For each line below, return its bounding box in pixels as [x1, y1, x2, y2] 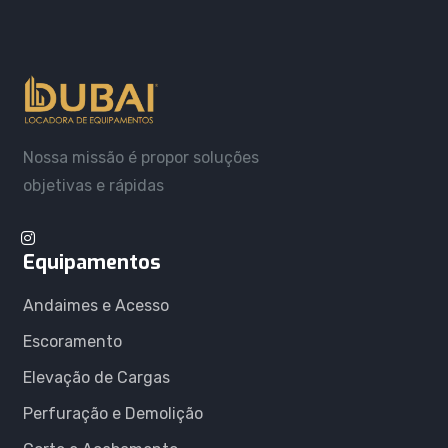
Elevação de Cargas [22, 367, 170, 387]
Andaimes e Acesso [22, 295, 169, 315]
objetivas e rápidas [22, 175, 164, 195]
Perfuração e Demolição [22, 403, 203, 423]
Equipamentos [22, 248, 161, 276]
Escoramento [22, 331, 122, 351]
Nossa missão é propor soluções [22, 147, 259, 167]
